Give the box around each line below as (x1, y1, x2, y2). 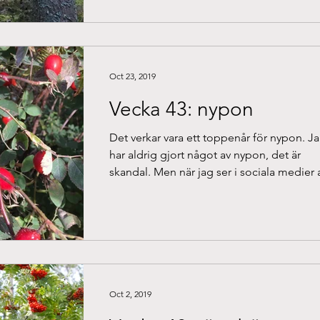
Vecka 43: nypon (109, 97, 254, 121)
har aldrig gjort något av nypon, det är (109, 148, 301, 161)
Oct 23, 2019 (109, 70, 156, 81)
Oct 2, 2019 (109, 288, 151, 299)
